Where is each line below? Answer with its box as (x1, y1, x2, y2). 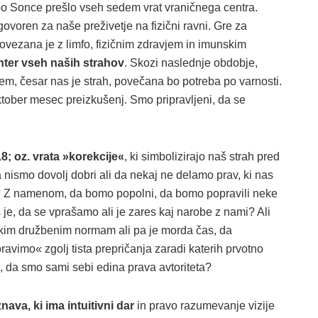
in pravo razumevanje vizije (134, 299, 275, 312)
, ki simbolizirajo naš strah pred (124, 150, 280, 163)
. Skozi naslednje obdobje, (124, 56, 258, 69)
